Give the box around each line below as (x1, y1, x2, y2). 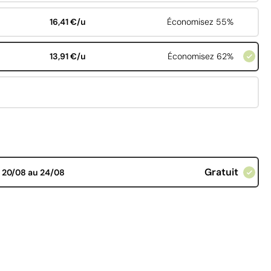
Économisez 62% (167, 51, 233, 62)
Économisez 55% (166, 16, 233, 28)
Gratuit (204, 166, 238, 179)
